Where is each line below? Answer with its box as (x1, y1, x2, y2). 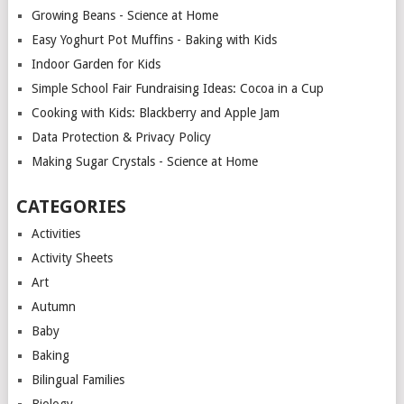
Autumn (31, 298, 76, 314)
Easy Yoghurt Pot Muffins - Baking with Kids (31, 32, 277, 47)
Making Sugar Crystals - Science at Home (31, 153, 258, 169)
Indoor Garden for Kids (31, 56, 161, 71)
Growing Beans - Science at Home (31, 7, 218, 23)
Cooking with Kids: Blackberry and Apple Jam (31, 105, 280, 120)
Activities (31, 225, 80, 241)
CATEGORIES (15, 195, 126, 217)
